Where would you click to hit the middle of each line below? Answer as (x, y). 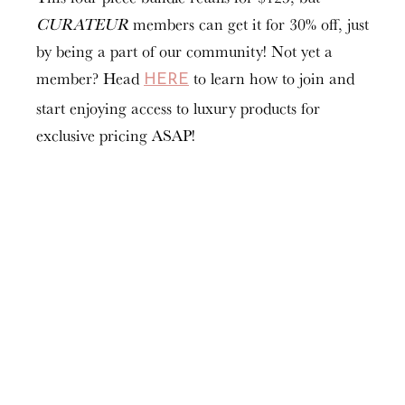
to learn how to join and (272, 78)
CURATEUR (82, 24)
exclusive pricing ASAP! (116, 135)
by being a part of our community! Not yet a (184, 51)
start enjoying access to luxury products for (178, 108)
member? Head (90, 78)
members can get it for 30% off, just (249, 24)
